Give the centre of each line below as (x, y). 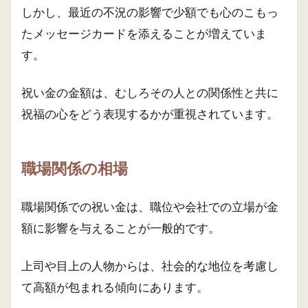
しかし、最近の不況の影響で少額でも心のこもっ (150, 12)
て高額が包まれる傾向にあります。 (115, 287)
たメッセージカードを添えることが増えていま (144, 33)
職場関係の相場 (75, 168)
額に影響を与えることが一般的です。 (121, 228)
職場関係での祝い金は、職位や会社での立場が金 (150, 207)
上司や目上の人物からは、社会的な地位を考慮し (150, 266)
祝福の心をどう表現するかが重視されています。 (150, 114)
